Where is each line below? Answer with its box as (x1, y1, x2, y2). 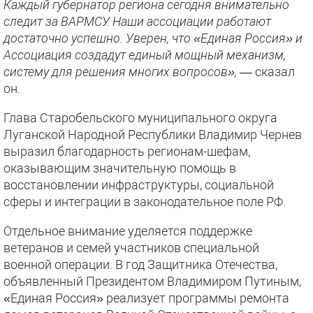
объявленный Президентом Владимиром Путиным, (3, 274, 301, 289)
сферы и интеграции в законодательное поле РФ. (3, 194, 286, 209)
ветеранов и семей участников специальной (3, 240, 259, 255)
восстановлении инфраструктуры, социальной (3, 177, 274, 192)
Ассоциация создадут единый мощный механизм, (3, 48, 286, 62)
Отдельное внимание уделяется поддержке (3, 224, 252, 238)
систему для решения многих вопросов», (3, 64, 237, 79)
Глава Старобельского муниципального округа (3, 110, 277, 125)
